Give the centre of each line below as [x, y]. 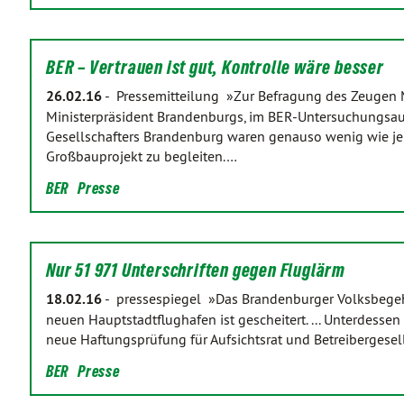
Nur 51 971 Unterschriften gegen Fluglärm [196, 271]
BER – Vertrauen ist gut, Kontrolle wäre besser [215, 68]
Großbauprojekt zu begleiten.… [142, 156]
